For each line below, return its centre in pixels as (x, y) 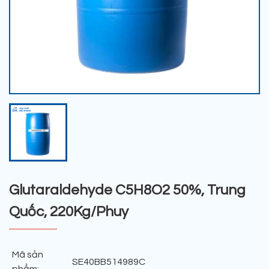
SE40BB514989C (109, 262)
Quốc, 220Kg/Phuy (69, 212)
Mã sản (28, 255)
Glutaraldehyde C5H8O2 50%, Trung (127, 190)
